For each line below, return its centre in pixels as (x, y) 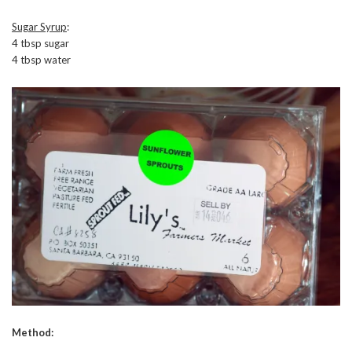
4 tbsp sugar (40, 43)
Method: (33, 333)
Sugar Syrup (39, 26)
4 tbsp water (41, 59)
